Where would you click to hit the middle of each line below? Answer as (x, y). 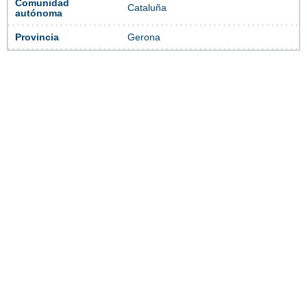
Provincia (37, 38)
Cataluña (147, 8)
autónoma (39, 14)
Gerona (144, 38)
